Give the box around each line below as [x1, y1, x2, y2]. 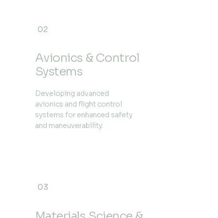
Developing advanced [35, 89, 109, 98]
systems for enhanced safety [35, 110, 132, 120]
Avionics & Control [35, 51, 140, 66]
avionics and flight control [35, 100, 122, 109]
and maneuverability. [35, 121, 103, 130]
